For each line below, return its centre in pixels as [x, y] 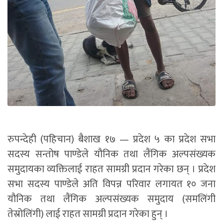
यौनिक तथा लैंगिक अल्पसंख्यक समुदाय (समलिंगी [111, 199]
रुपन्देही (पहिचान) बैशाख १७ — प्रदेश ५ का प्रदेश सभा [111, 139]
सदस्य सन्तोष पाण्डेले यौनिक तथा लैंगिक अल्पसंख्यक [111, 154]
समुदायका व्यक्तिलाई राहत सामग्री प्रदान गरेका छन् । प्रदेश [111, 169]
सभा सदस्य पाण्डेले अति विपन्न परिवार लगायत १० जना [111, 184]
